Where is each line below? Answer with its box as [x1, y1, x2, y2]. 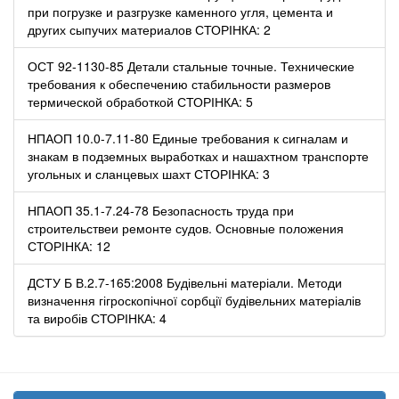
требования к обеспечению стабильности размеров [28, 74, 330, 93]
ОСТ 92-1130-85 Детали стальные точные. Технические [28, 56, 354, 75]
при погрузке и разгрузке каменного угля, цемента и [28, 2, 333, 20]
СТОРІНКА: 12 [28, 236, 110, 255]
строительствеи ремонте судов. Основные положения [28, 218, 344, 237]
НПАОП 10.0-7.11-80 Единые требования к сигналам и [28, 128, 348, 147]
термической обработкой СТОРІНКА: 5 [28, 92, 253, 110]
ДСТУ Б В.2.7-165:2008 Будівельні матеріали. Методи [28, 273, 342, 291]
